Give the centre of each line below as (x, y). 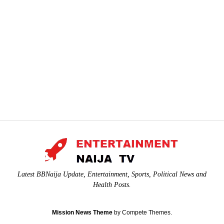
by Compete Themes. (142, 212)
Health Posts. (112, 185)
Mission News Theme (82, 212)
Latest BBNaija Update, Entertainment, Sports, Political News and (112, 174)
